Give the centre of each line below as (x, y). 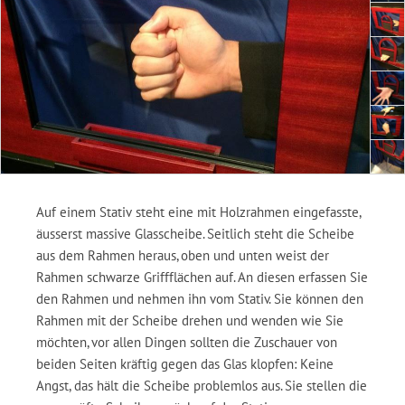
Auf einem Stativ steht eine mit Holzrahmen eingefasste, (198, 212)
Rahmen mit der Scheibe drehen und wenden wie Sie (190, 320)
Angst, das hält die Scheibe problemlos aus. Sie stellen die (202, 386)
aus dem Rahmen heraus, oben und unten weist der (183, 255)
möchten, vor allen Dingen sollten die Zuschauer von (187, 342)
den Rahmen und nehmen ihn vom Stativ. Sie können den (200, 299)
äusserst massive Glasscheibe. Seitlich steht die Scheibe (195, 234)
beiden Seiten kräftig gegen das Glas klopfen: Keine (185, 364)
